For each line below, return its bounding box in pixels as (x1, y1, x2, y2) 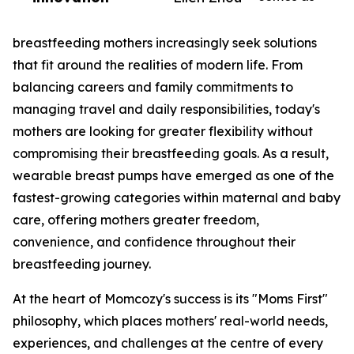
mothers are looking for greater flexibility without (13, 123, 313, 139)
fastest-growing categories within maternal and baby (13, 190, 341, 205)
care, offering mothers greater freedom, (13, 212, 259, 228)
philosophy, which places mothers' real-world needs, (13, 313, 328, 329)
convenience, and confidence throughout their (13, 234, 296, 250)
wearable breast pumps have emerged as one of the (13, 168, 334, 183)
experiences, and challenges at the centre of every (13, 335, 323, 351)
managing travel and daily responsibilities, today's (13, 101, 320, 117)
